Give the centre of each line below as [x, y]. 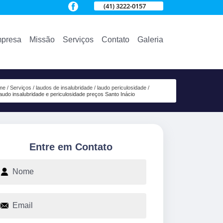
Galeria [150, 39]
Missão [42, 39]
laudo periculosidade [121, 87]
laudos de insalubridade [64, 87]
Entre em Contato [71, 147]
